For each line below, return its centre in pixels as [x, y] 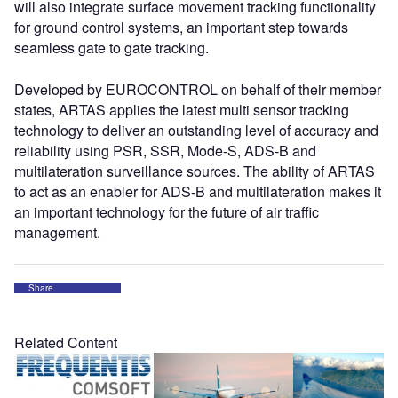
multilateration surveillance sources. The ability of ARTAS [195, 171]
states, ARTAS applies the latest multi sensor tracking [182, 109]
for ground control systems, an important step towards [181, 27]
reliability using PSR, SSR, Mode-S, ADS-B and [165, 150]
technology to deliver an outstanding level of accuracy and [196, 130]
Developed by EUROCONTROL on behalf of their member [198, 89]
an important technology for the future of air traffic [167, 211]
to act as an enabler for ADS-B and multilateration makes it [198, 191]
